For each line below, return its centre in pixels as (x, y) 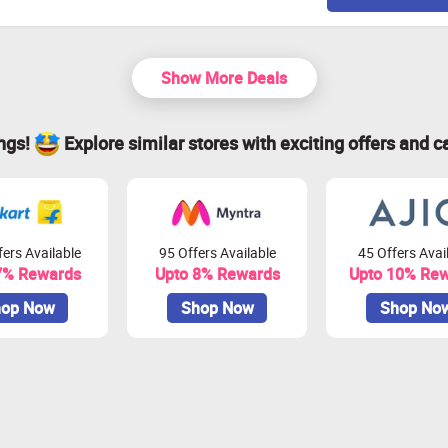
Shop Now (217, 308)
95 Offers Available (217, 252)
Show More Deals (224, 78)
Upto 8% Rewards (217, 274)
